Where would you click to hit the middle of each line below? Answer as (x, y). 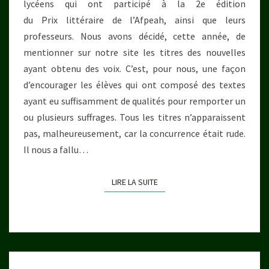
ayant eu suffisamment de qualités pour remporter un (134, 101)
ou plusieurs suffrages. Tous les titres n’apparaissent (134, 117)
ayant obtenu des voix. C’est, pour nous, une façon (134, 68)
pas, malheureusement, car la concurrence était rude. (134, 133)
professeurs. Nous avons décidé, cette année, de (134, 36)
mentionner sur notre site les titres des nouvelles (134, 52)
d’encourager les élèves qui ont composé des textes (134, 84)
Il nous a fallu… (56, 149)
